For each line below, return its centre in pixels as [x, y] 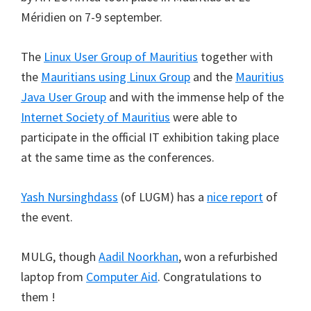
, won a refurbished [228, 256]
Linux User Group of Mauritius [121, 56]
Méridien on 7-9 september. [92, 17]
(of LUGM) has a [162, 196]
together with [235, 56]
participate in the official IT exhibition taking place [150, 137]
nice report [235, 196]
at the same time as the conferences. [118, 157]
